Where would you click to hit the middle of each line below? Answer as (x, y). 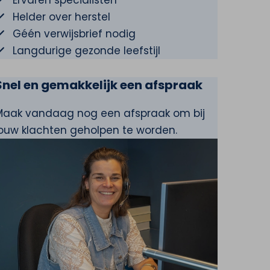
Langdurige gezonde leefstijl (86, 51)
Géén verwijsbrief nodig (74, 34)
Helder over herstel (61, 17)
